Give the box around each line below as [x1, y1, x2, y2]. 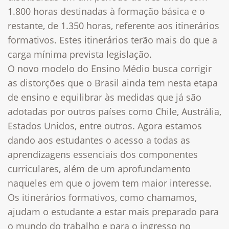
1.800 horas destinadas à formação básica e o [8, 5, 205, 17]
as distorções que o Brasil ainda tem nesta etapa [8, 76, 218, 89]
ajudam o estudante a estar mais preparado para [8, 205, 219, 218]
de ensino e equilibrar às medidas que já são [8, 90, 201, 103]
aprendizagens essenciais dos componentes [8, 148, 198, 161]
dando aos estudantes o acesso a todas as [8, 133, 190, 146]
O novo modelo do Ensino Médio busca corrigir [8, 62, 212, 75]
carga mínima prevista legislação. [8, 48, 152, 60]
